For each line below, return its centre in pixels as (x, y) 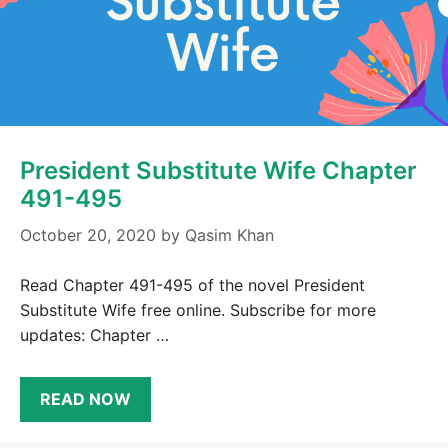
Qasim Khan (229, 235)
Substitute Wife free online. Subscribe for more (198, 310)
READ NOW (85, 398)
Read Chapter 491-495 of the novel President (192, 285)
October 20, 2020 (88, 235)
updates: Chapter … (94, 335)
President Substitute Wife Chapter (218, 171)
